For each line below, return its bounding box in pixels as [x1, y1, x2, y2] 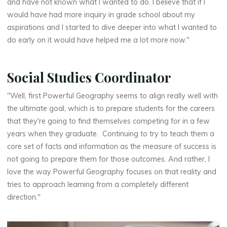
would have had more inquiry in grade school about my [7, 10, 196, 19]
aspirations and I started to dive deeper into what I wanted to [7, 22, 217, 32]
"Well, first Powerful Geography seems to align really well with [7, 91, 218, 100]
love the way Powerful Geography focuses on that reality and [7, 167, 217, 176]
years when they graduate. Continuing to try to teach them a [7, 129, 215, 138]
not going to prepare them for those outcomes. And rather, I [7, 154, 210, 164]
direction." [7, 192, 41, 202]
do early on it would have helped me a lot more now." [7, 35, 190, 45]
